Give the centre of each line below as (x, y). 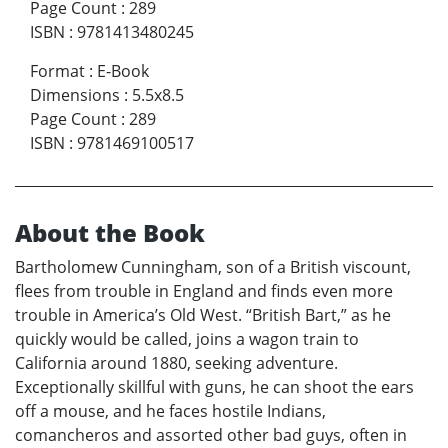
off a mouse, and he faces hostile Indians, (170, 410)
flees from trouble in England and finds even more (204, 290)
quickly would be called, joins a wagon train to (187, 338)
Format (57, 70)
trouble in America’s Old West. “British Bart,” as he (203, 314)
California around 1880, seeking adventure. (176, 362)
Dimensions (75, 94)
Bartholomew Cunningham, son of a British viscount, (213, 266)
